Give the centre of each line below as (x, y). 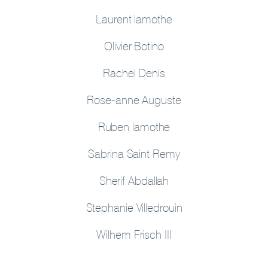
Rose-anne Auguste (134, 100)
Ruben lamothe (134, 127)
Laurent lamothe (134, 19)
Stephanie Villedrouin (134, 207)
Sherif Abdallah (134, 180)
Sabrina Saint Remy (134, 153)
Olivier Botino (134, 46)
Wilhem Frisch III (134, 234)
